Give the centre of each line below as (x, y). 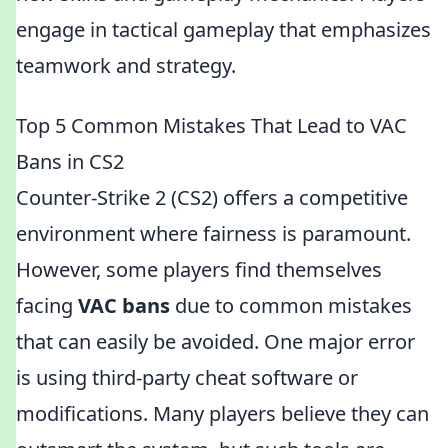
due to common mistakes (291, 305)
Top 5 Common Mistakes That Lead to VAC (211, 125)
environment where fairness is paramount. (213, 233)
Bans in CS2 (70, 161)
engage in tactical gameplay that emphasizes (223, 29)
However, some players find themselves (199, 269)
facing (47, 305)
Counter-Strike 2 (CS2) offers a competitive (212, 197)
